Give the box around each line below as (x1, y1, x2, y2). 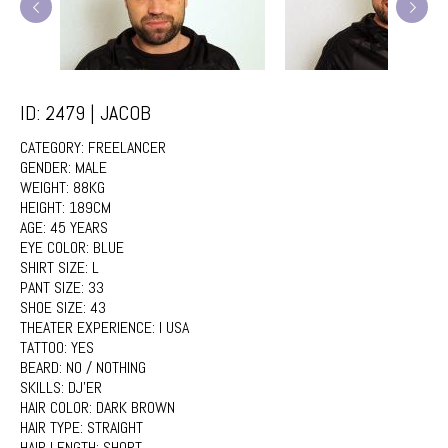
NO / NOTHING (66, 357, 146, 378)
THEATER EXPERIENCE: (20, 317, 159, 338)
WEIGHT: (20, 177, 73, 198)
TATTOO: (20, 337, 71, 358)
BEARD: (20, 357, 66, 378)
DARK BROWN (96, 397, 175, 418)
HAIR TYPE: (20, 417, 87, 438)
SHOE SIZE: (20, 297, 90, 318)
